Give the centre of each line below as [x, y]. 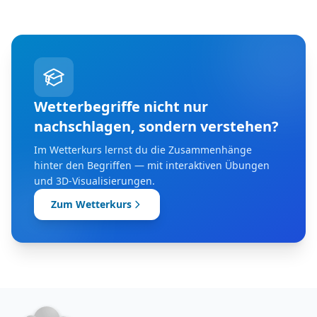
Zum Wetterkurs [91, 204]
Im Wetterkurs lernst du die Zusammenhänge [143, 150]
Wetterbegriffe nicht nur [121, 107]
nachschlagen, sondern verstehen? [156, 127]
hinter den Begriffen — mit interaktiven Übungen [152, 166]
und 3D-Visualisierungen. [94, 181]
